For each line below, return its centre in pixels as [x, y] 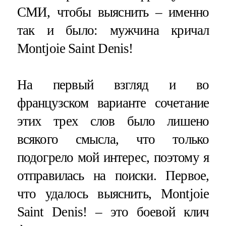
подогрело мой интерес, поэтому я [113, 157]
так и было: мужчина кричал [113, 31]
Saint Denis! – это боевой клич [113, 212]
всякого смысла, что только [113, 139]
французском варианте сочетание [113, 103]
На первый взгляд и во [113, 84]
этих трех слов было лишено [113, 121]
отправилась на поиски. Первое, [113, 175]
